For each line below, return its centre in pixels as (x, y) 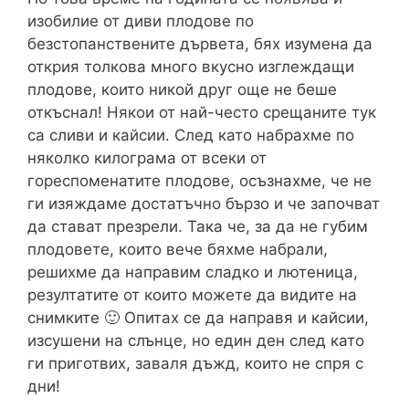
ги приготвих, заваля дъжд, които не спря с (195, 364)
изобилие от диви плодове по (141, 21)
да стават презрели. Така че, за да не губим (198, 227)
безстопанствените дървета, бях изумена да (200, 44)
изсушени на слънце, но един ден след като (196, 341)
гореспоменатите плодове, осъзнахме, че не (199, 181)
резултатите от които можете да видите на (192, 295)
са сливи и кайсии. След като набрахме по (191, 136)
